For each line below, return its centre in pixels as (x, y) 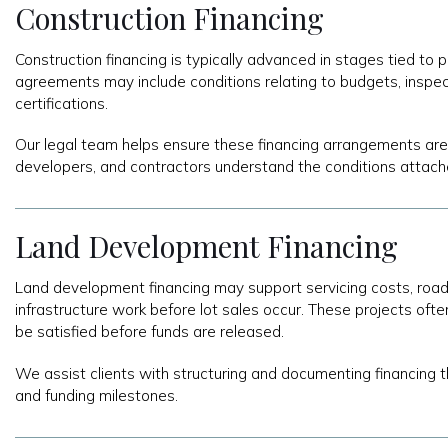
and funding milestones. (96, 396)
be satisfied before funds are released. (149, 332)
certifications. (61, 103)
